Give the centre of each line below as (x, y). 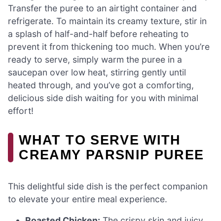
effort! (21, 111)
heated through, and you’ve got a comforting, (101, 85)
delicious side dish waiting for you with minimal (103, 98)
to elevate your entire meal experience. (88, 199)
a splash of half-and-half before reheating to (98, 34)
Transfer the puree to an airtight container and (102, 8)
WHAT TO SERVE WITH (100, 140)
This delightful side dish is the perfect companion (108, 186)
